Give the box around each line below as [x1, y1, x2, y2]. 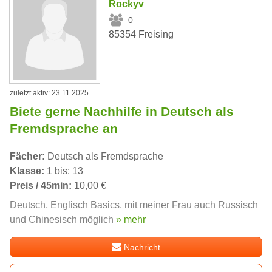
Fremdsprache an [10, 121, 118, 136]
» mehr [116, 214, 146, 225]
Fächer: [10, 151, 45, 162]
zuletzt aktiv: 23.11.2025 [10, 89, 89, 98]
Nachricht [124, 242, 161, 253]
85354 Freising [109, 29, 174, 40]
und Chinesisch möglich [10, 214, 116, 225]
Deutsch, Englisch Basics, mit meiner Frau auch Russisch [10, 200, 258, 211]
